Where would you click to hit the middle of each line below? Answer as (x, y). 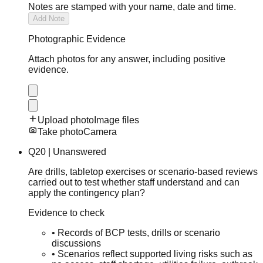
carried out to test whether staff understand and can (134, 182)
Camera (100, 131)
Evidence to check (66, 213)
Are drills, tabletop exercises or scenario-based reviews (143, 171)
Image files (117, 120)
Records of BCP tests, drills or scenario (139, 232)
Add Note (49, 18)
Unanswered (80, 151)
